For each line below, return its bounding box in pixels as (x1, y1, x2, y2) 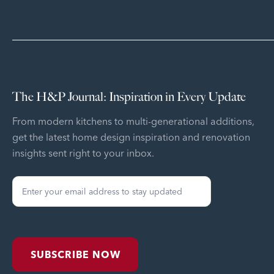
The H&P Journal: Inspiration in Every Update (12, 89, 246, 104)
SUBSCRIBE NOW (31, 248, 120, 261)
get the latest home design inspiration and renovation (12, 131, 250, 143)
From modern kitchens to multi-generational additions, (12, 115, 263, 127)
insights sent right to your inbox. (12, 147, 154, 159)
